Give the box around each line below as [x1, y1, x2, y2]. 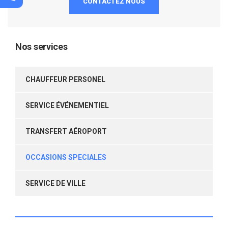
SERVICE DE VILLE [25, 179, 85, 187]
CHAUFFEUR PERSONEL [25, 75, 105, 83]
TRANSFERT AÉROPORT [25, 127, 107, 135]
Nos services [15, 41, 68, 52]
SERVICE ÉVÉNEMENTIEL [25, 101, 109, 109]
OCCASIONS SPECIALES [25, 153, 106, 161]
